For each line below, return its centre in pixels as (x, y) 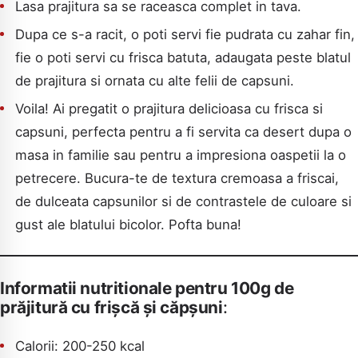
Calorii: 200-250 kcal (80, 346)
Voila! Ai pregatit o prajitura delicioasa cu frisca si (169, 109)
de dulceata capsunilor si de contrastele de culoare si (184, 202)
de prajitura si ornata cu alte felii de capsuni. (155, 81)
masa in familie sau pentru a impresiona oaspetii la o (181, 155)
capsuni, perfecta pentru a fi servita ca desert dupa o (184, 132)
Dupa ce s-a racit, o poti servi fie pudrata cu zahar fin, (185, 35)
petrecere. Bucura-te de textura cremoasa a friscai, (177, 179)
